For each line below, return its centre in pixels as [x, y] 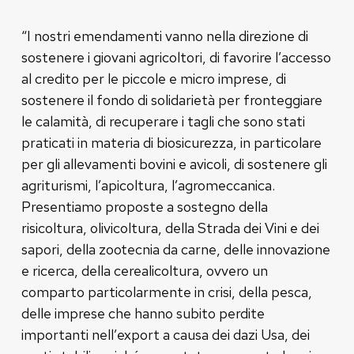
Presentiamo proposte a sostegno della [144, 206]
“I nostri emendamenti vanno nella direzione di [164, 36]
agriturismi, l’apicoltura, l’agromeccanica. [148, 185]
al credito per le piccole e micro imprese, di [153, 78]
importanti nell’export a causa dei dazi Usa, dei [165, 334]
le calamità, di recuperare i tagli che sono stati [163, 121]
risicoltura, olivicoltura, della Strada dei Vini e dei [170, 228]
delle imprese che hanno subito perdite [143, 313]
